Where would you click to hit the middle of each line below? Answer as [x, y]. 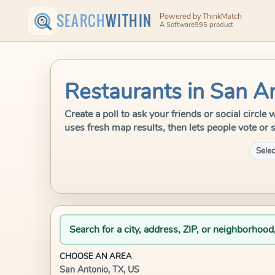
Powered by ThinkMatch [200, 16]
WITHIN [129, 21]
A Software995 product [196, 25]
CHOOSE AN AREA [96, 257]
